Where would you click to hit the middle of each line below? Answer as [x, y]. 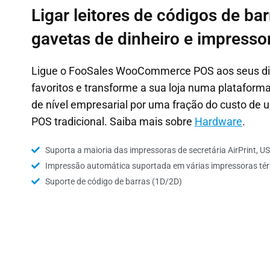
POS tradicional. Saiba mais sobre [113, 121]
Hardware [218, 121]
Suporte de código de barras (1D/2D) [113, 181]
